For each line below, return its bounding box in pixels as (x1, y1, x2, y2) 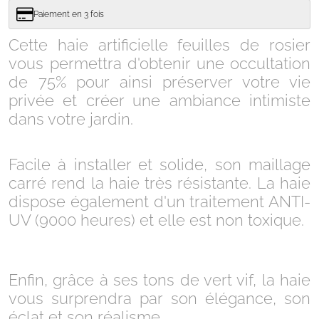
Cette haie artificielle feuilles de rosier (9, 36, 310, 54)
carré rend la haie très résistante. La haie (9, 174, 310, 192)
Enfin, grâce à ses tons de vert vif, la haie (9, 271, 310, 289)
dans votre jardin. (9, 110, 137, 128)
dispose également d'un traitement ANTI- (9, 193, 310, 211)
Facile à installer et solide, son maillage (9, 156, 310, 174)
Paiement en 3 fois (33, 9, 104, 19)
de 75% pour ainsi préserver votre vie (9, 73, 310, 91)
